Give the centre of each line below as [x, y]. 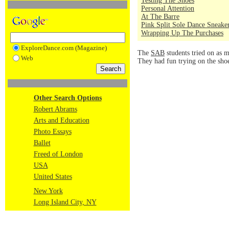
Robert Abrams [55, 109]
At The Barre [160, 17]
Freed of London [58, 154]
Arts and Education [61, 120]
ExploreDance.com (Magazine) [64, 48]
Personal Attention [168, 8]
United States [53, 177]
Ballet [42, 143]
